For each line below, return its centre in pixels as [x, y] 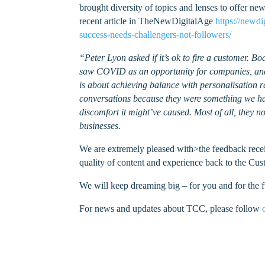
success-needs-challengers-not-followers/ [156, 34]
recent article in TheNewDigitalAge [148, 21]
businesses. [100, 125]
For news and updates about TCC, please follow [171, 208]
